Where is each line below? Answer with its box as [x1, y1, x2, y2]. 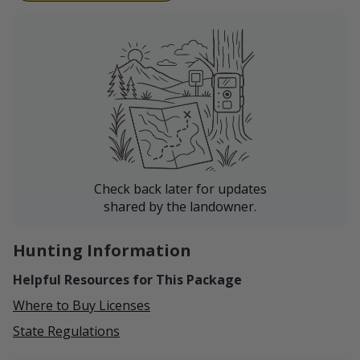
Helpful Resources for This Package [13, 270, 242, 288]
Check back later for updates [93, 179, 267, 198]
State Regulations [13, 321, 120, 340]
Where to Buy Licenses [13, 296, 150, 314]
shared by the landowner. [104, 197, 256, 215]
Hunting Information [13, 239, 191, 261]
